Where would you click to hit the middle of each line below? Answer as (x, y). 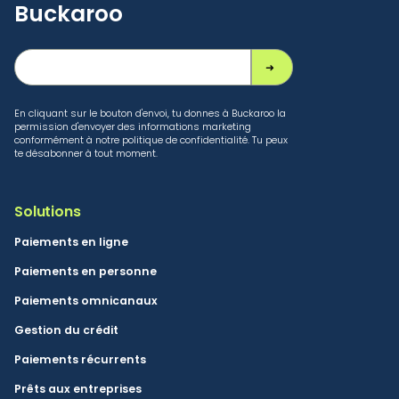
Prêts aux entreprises (78, 389)
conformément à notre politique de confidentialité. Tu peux (151, 140)
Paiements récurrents (80, 360)
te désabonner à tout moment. (86, 154)
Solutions (48, 212)
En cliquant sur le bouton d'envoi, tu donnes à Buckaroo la (150, 114)
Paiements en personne (85, 272)
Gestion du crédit (66, 330)
